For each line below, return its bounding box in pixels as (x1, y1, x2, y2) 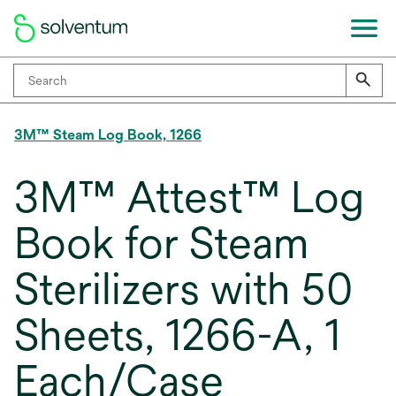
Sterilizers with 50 (14, 264, 353, 314)
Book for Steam (14, 218, 309, 268)
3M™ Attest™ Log (14, 172, 364, 222)
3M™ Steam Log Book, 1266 (14, 126, 202, 143)
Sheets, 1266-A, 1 (14, 310, 341, 360)
